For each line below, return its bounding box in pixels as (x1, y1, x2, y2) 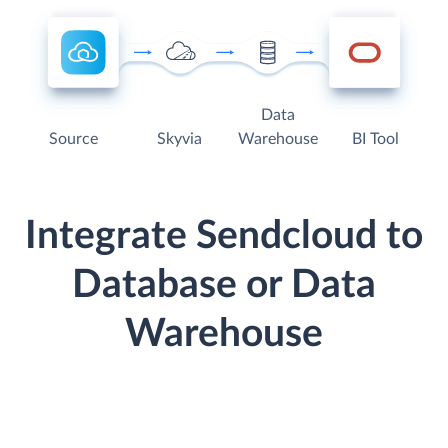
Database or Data (72, 266, 376, 306)
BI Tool (351, 131, 399, 148)
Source (49, 131, 99, 148)
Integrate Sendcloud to (25, 217, 423, 257)
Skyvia (156, 131, 202, 148)
